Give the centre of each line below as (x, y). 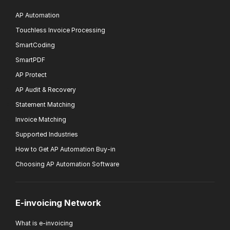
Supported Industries (47, 134)
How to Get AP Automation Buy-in (65, 149)
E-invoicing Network (58, 203)
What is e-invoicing (44, 223)
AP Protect (31, 74)
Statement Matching (45, 104)
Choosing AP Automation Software (67, 164)
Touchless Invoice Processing (60, 30)
